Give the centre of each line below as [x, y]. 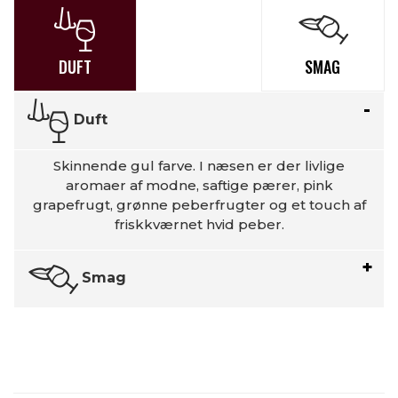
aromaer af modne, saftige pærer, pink [199, 185]
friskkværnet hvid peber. [199, 224]
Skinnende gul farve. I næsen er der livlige [199, 166]
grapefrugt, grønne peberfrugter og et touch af [199, 205]
